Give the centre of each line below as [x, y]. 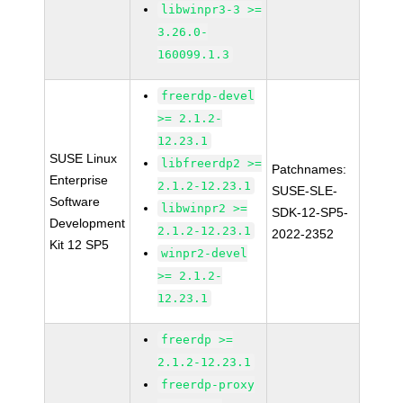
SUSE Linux [84, 158]
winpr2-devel [205, 253]
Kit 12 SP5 [80, 245]
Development [88, 223]
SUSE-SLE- [305, 191]
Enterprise [79, 180]
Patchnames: [309, 169]
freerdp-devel [208, 96]
